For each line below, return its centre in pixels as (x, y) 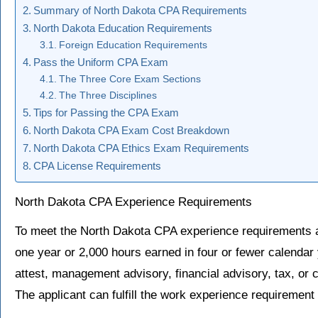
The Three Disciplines (108, 96)
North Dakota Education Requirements (123, 28)
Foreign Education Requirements (133, 45)
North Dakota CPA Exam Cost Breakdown (132, 131)
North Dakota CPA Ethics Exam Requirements (142, 148)
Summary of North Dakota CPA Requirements (141, 11)
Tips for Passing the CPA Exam (106, 113)
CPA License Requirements (98, 166)
